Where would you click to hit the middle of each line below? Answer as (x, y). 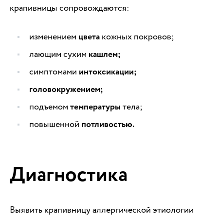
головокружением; (66, 90)
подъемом (50, 107)
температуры (95, 107)
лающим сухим (59, 54)
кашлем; (105, 55)
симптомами (54, 72)
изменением (54, 37)
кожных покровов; (137, 37)
